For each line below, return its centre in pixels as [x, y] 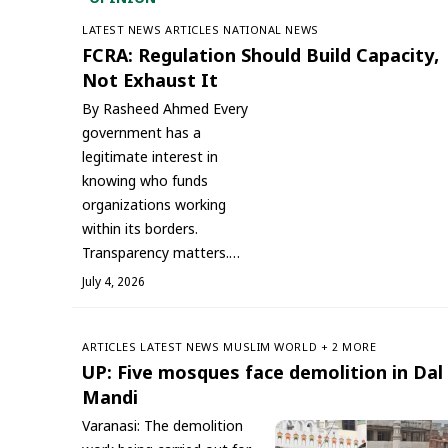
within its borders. [140, 230]
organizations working [154, 206]
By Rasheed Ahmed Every [165, 110]
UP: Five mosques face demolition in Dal [262, 374]
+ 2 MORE [349, 347]
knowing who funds [145, 182]
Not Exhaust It [150, 82]
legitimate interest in [150, 158]
